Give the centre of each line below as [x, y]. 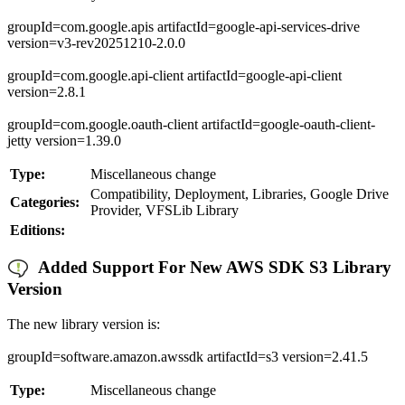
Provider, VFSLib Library [165, 210]
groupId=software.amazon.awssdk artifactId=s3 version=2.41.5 [188, 356]
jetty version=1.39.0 [64, 140]
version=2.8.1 [47, 91]
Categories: [45, 202]
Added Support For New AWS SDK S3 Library [210, 268]
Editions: [38, 230]
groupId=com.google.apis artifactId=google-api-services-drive [184, 26]
